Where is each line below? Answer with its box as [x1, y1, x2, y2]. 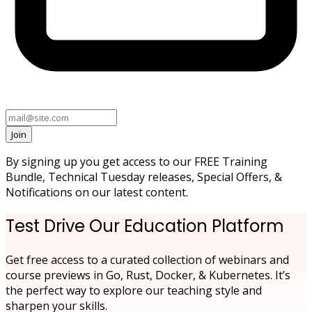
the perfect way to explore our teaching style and [6, 282, 262, 298]
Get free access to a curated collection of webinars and [6, 251, 289, 267]
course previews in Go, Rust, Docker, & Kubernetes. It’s [6, 267, 290, 283]
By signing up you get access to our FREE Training [6, 154, 267, 169]
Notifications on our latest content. [6, 185, 188, 200]
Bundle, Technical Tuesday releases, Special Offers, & [6, 169, 282, 185]
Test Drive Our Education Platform [6, 214, 284, 237]
